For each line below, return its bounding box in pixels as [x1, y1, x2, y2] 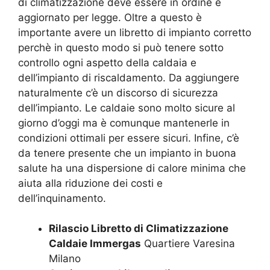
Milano [49, 253, 81, 265]
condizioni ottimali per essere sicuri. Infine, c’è [18, 131, 239, 144]
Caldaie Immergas [49, 237, 141, 250]
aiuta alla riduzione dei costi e [18, 177, 163, 189]
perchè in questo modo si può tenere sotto [18, 41, 224, 54]
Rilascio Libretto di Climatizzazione [49, 222, 228, 234]
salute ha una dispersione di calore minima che [18, 162, 246, 174]
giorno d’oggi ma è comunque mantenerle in [18, 116, 230, 129]
